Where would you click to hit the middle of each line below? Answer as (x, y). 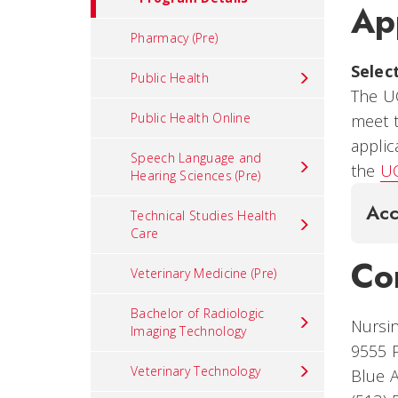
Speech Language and (196, 158)
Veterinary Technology (196, 371)
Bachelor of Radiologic (198, 313)
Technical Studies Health (204, 215)
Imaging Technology (189, 331)
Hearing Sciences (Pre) (196, 175)
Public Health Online (191, 118)
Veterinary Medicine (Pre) (204, 273)
